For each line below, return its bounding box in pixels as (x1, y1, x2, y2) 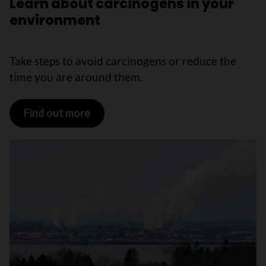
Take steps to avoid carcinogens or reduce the (9, 53, 236, 68)
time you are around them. (9, 69, 142, 84)
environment (9, 11, 100, 30)
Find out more (23, 106, 90, 120)
